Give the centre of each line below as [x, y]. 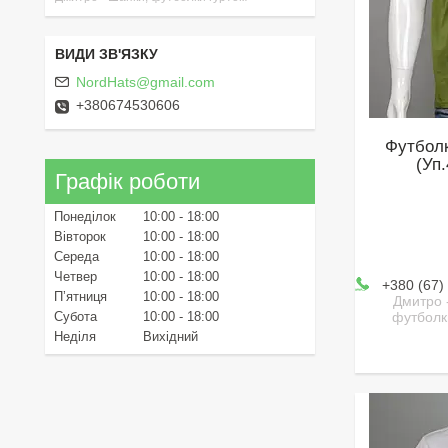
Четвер [75, 277]
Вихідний [170, 337]
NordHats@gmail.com [145, 82]
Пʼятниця [80, 297]
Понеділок [85, 217]
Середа [76, 257]
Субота [75, 317]
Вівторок [80, 237]
